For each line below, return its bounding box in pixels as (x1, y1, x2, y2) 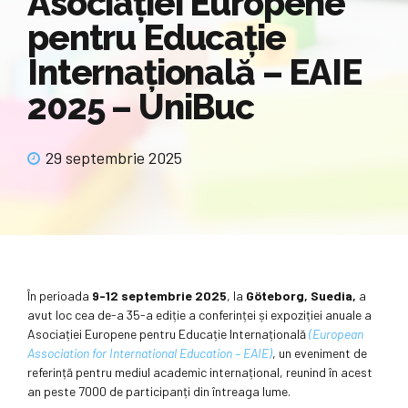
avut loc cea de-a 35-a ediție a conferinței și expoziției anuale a (27, 307, 372, 323)
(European (309, 326, 363, 342)
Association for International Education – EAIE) (27, 345, 272, 362)
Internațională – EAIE (27, 51, 362, 93)
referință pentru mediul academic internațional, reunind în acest (27, 364, 372, 381)
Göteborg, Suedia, (246, 288, 359, 304)
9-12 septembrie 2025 (92, 288, 227, 304)
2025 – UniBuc (27, 86, 255, 127)
